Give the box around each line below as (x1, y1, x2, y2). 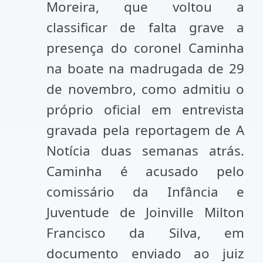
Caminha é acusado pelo (46, 162, 244, 180)
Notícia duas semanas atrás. (46, 141, 244, 160)
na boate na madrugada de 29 (46, 59, 244, 77)
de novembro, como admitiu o (46, 80, 244, 98)
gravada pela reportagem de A (46, 121, 244, 139)
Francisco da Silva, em (46, 224, 244, 242)
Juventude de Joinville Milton (46, 203, 244, 221)
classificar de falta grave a (46, 18, 244, 36)
